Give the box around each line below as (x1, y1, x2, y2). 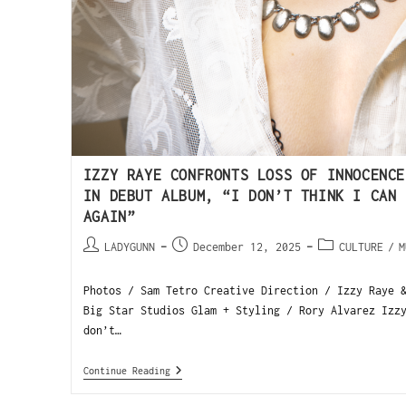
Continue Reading (82, 365, 170, 377)
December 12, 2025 (192, 240, 301, 255)
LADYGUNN (103, 240, 155, 255)
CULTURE (338, 240, 383, 255)
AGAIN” (82, 208, 136, 226)
